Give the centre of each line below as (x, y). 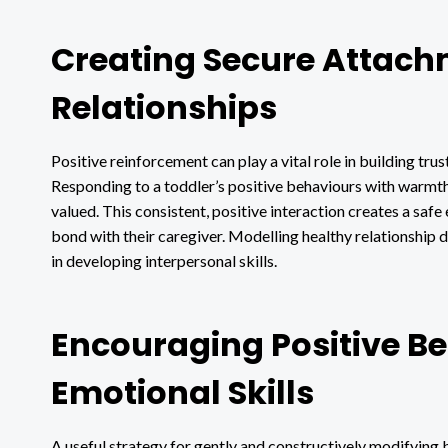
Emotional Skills (182, 392)
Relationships (164, 107)
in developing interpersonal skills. (164, 260)
